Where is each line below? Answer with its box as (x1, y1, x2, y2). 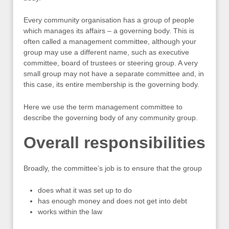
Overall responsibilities (24, 133, 205, 152)
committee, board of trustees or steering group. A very (24, 59, 198, 67)
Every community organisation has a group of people (24, 16, 194, 25)
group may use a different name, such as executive (24, 48, 189, 57)
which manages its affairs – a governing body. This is (24, 27, 194, 35)
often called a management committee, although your (24, 37, 196, 46)
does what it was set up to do (38, 186, 132, 195)
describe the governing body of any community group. (24, 113, 198, 122)
